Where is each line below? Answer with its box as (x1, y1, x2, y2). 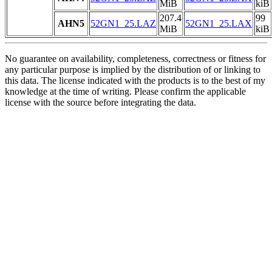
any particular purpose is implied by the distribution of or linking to (5, 64, 260, 75)
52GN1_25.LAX (185, 18, 252, 29)
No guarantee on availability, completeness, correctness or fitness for (5, 53, 266, 64)
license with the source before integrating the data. (5, 97, 196, 108)
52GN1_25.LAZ (90, 18, 156, 29)
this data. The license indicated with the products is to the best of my (5, 75, 265, 86)
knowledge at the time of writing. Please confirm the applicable (5, 86, 246, 97)
